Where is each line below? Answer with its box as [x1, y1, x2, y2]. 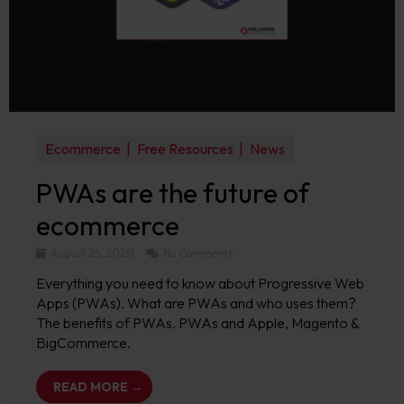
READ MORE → [53, 379, 143, 395]
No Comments [161, 246, 233, 260]
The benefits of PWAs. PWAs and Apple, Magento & [36, 314, 359, 332]
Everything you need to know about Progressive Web [36, 274, 364, 292]
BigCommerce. [36, 334, 131, 352]
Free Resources [136, 140, 234, 158]
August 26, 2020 [48, 246, 137, 260]
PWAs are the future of [36, 176, 309, 210]
